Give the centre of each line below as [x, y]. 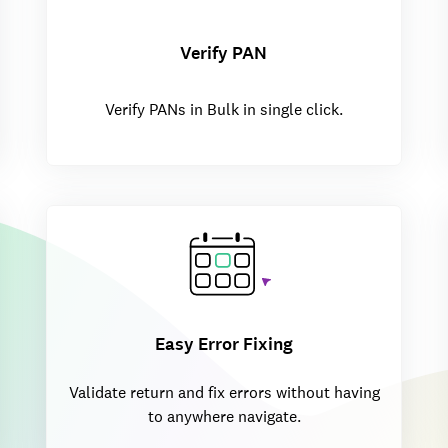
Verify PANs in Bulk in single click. [224, 109]
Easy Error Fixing [223, 344]
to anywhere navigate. [224, 417]
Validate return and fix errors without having [224, 393]
